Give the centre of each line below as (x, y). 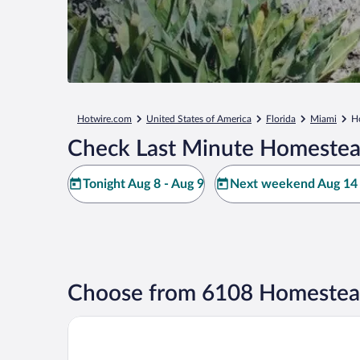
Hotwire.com (104, 119)
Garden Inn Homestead (132, 322)
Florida (281, 119)
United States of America (199, 119)
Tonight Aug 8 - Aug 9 (143, 184)
